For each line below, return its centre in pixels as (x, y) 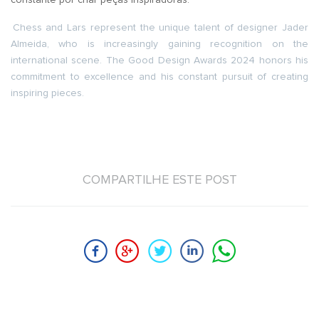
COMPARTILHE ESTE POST (159, 181)
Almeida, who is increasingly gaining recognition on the (159, 44)
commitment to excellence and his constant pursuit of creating (159, 77)
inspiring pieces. (47, 93)
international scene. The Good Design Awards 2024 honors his (159, 60)
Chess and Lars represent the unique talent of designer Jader (160, 27)
